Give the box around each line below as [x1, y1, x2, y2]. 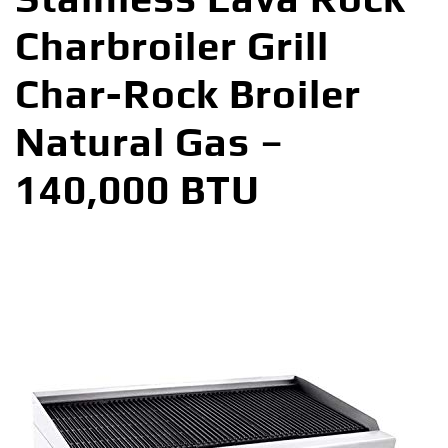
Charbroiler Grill [15, 22, 329, 69]
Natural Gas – [15, 118, 284, 165]
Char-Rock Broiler [15, 70, 361, 117]
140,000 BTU [15, 166, 260, 213]
